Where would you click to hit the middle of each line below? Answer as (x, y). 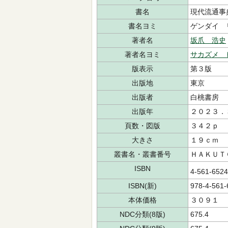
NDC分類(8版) (142, 214)
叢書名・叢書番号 (142, 154)
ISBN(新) (142, 186)
